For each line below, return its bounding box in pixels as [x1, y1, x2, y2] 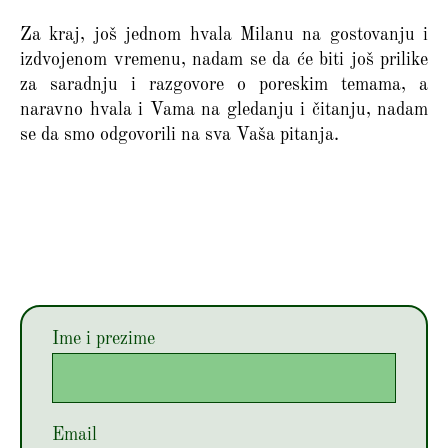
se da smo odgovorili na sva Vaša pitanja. [20, 125, 339, 144]
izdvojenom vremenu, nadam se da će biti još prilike [20, 50, 428, 69]
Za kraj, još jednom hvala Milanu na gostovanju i [20, 25, 428, 44]
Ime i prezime [52, 330, 155, 348]
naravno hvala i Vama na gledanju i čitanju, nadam [20, 100, 428, 119]
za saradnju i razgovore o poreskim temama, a [20, 75, 428, 94]
